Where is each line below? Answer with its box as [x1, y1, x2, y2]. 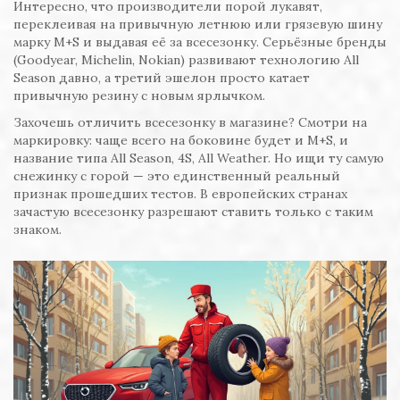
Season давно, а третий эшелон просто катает [13, 70, 310, 87]
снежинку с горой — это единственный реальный [13, 168, 340, 185]
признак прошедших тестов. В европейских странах [13, 186, 347, 203]
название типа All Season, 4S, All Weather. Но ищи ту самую [13, 150, 384, 167]
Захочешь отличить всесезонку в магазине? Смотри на [13, 114, 367, 131]
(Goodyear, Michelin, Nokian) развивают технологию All [13, 52, 359, 69]
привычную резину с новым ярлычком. [13, 87, 265, 104]
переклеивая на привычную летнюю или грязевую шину [13, 16, 382, 33]
